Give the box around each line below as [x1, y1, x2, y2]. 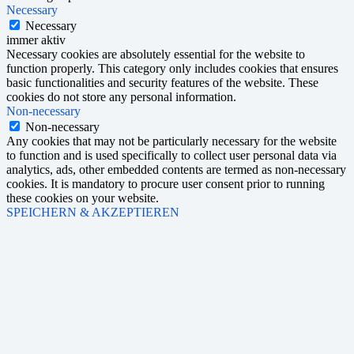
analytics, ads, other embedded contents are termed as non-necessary [6, 162, 346, 176]
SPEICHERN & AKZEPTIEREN [6, 205, 179, 219]
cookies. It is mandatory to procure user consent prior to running [6, 176, 325, 190]
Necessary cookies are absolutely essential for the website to [6, 47, 305, 61]
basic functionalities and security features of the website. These [6, 75, 318, 89]
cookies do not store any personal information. [6, 89, 236, 104]
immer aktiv [6, 32, 66, 47]
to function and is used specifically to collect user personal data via [6, 148, 337, 162]
